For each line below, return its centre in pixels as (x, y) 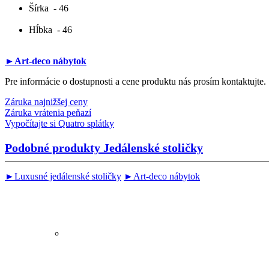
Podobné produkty (54, 147)
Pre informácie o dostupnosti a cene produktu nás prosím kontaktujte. (135, 81)
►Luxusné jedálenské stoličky (63, 177)
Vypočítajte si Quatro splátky (59, 123)
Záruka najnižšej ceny (46, 101)
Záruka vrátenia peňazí (48, 112)
